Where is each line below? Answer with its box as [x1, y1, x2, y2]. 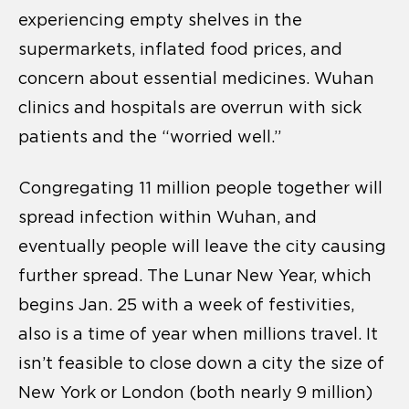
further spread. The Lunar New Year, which [18, 266, 372, 285]
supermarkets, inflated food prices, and [18, 39, 342, 58]
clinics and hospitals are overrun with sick [18, 98, 362, 117]
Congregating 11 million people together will [18, 178, 383, 197]
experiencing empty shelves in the [18, 10, 302, 29]
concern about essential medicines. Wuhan [18, 68, 374, 88]
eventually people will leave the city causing [18, 236, 386, 256]
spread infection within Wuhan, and [18, 207, 317, 226]
